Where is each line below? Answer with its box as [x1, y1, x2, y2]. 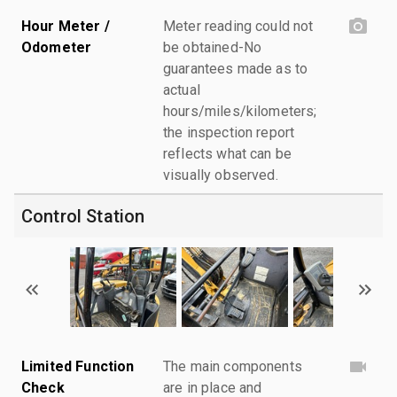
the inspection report [163, 123, 295, 141]
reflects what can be [163, 144, 292, 162]
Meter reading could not [163, 17, 314, 35]
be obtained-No [163, 38, 262, 56]
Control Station [21, 205, 145, 227]
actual [163, 81, 200, 98]
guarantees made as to [163, 59, 308, 77]
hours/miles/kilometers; [163, 102, 317, 120]
